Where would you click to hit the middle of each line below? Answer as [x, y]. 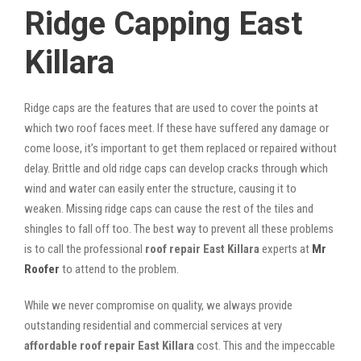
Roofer [42, 269]
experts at [286, 249]
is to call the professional [85, 249]
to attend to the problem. [119, 269]
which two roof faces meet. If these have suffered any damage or [176, 128]
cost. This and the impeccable [265, 345]
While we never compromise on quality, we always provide [158, 305]
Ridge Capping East [163, 23]
